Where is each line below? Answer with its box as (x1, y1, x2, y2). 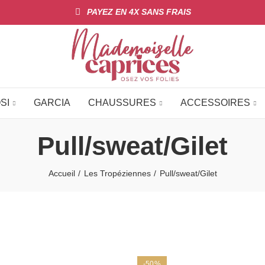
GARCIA (33, 98, 70, 108)
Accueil (48, 168, 75, 178)
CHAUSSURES (88, 98, 156, 108)
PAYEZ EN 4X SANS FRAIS (86, 7, 191, 17)
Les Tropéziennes (83, 168, 151, 178)
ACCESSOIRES (180, 98, 250, 108)
